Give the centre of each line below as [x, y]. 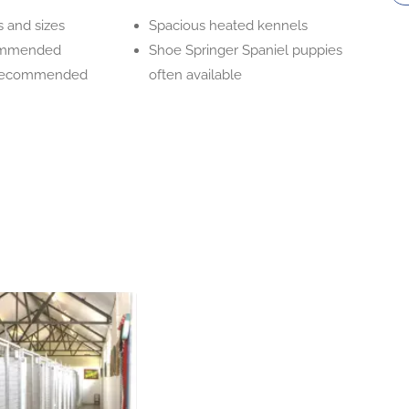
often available [196, 75]
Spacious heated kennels [229, 26]
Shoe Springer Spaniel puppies [246, 50]
